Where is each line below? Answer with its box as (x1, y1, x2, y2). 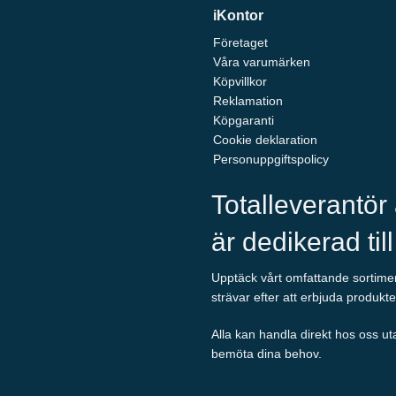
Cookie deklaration (212, 133, 317, 148)
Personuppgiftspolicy (212, 152, 329, 167)
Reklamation (212, 94, 283, 109)
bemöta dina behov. (211, 346, 322, 362)
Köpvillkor (212, 74, 267, 89)
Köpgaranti (212, 113, 274, 128)
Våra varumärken (212, 55, 310, 70)
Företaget (212, 35, 268, 50)
